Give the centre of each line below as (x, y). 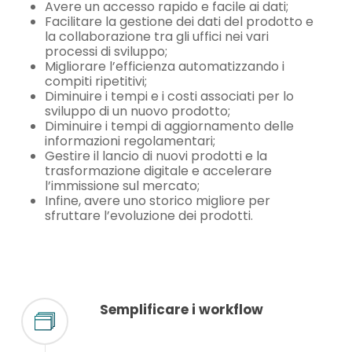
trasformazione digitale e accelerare (158, 170)
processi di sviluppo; (106, 51)
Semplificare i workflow (181, 309)
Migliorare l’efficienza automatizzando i (164, 66)
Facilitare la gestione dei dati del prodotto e (179, 21)
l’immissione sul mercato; (122, 185)
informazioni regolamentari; (130, 141)
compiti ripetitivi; (95, 81)
